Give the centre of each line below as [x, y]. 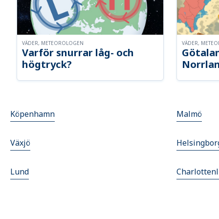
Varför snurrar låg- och [78, 53]
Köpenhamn [33, 114]
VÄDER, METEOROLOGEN [53, 43]
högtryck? [47, 65]
